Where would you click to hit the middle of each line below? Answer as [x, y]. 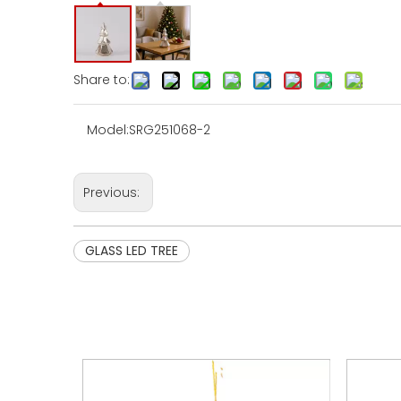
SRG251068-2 [170, 130]
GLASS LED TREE [132, 251]
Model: [108, 130]
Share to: [102, 80]
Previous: [113, 192]
